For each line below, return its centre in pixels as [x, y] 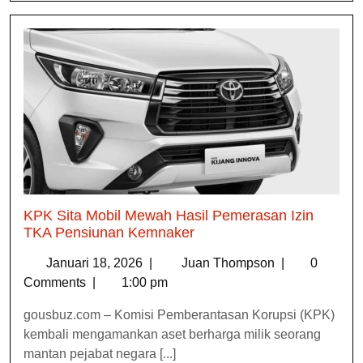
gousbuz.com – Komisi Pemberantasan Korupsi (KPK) [179, 314]
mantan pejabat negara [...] [100, 353]
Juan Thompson [230, 263]
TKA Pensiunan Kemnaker [109, 232]
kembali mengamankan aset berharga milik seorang [172, 334]
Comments [56, 282]
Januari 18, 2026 [96, 263]
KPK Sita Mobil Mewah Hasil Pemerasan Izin [169, 215]
